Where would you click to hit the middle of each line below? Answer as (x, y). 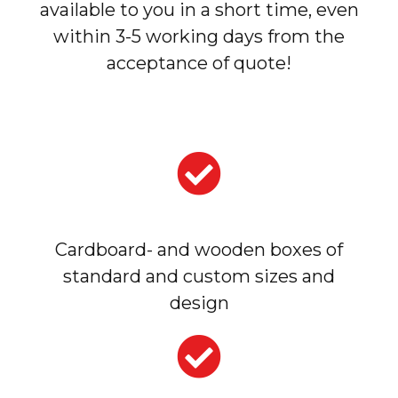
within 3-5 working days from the (199, 36)
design (199, 303)
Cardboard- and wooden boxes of (199, 250)
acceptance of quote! (199, 63)
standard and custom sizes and (199, 277)
